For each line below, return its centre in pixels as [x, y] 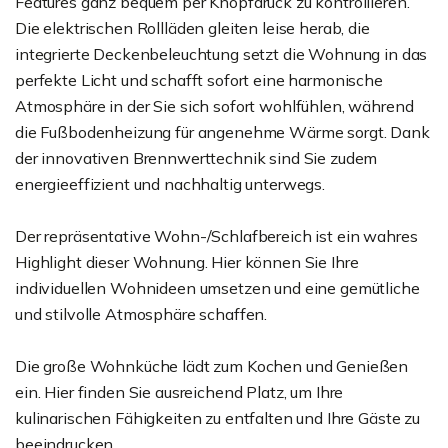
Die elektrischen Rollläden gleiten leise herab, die [192, 28]
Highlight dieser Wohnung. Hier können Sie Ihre [187, 262]
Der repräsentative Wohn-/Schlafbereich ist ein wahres [216, 236]
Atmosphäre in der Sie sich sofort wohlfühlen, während [214, 106]
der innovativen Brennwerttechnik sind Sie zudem [196, 158]
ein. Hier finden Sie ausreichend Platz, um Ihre [179, 392]
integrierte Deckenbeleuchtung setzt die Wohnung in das [221, 54]
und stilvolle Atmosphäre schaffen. [141, 314]
